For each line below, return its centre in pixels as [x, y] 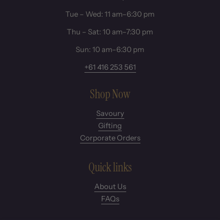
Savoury [110, 113]
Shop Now [110, 94]
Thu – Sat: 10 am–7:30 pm [110, 32]
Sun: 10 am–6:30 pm [110, 49]
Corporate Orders [110, 138]
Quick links [110, 167]
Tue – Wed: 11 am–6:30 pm [110, 14]
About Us [110, 186]
